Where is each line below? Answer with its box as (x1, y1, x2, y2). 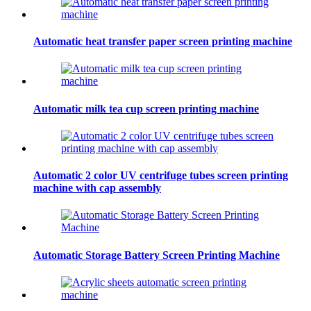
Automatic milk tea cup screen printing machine (33, 102, 259, 115)
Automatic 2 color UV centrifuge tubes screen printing (33, 169, 288, 182)
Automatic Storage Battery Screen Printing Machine (33, 249, 280, 261)
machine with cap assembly (33, 182, 161, 194)
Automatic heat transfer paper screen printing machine (33, 35, 292, 48)
